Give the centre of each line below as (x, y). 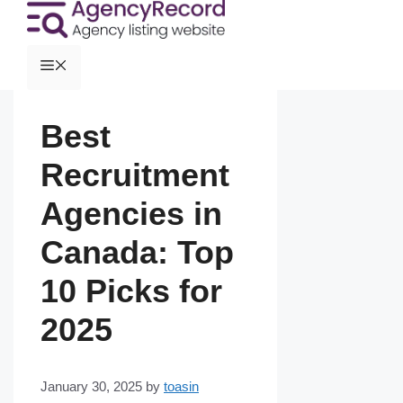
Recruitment (135, 175)
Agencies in (131, 214)
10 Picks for (131, 291)
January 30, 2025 (91, 387)
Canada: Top (137, 253)
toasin (181, 387)
